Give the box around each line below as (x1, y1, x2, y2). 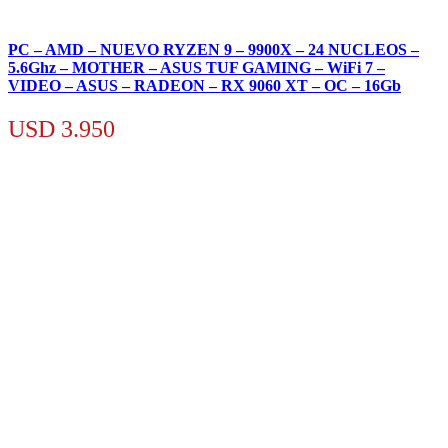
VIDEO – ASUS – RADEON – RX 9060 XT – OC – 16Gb (8, 76, 401, 94)
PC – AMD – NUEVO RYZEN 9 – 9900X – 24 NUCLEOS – (8, 40, 419, 58)
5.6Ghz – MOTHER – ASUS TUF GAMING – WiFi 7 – (8, 58, 385, 76)
